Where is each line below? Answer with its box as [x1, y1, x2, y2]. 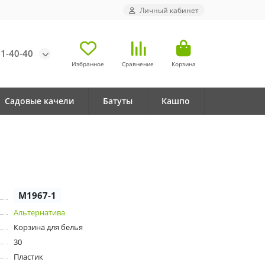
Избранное [72, 60, 104, 68]
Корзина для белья [13, 222, 83, 233]
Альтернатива [13, 207, 65, 218]
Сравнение [122, 60, 154, 68]
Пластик [13, 251, 43, 263]
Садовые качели [4, 95, 74, 107]
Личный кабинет [140, 5, 199, 15]
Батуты [102, 95, 132, 107]
